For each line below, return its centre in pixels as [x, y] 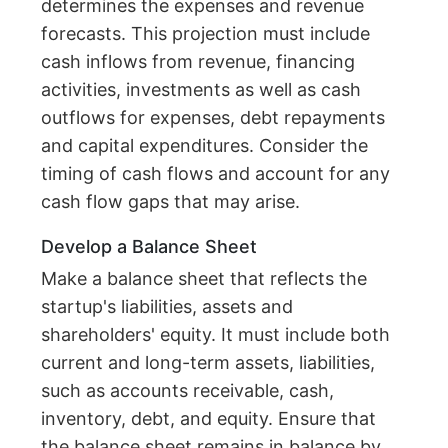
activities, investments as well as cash [201, 90]
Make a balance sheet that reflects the [204, 279]
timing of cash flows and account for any [216, 174]
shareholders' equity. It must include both [216, 335]
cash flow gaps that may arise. [171, 202]
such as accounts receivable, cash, [188, 391]
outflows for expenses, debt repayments [213, 118]
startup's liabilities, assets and [167, 307]
